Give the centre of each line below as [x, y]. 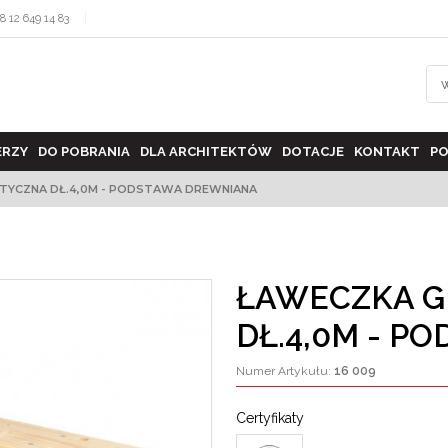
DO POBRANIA [84, 151]
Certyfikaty [270, 418]
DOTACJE [313, 151]
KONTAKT [387, 151]
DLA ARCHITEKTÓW [206, 151]
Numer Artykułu [282, 371]
